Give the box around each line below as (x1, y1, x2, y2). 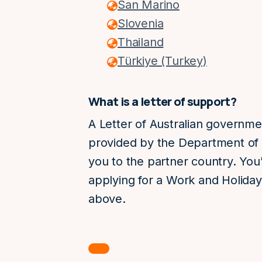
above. (88, 192, 126, 206)
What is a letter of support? (88, 94, 237, 109)
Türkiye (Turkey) (118, 54, 207, 68)
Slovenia (118, 16, 164, 30)
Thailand (118, 35, 164, 49)
